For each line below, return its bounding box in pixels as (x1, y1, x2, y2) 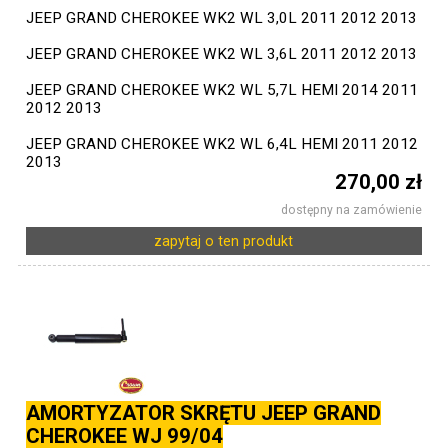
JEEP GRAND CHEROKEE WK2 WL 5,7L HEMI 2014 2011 (26, 81, 419, 99)
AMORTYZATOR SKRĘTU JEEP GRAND (26, 401, 382, 425)
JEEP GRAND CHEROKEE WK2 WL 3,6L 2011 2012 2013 (26, 45, 418, 63)
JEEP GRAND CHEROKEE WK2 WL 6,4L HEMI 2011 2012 (26, 135, 419, 153)
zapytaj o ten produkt (154, 233, 294, 249)
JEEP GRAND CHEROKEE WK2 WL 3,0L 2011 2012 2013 (26, 9, 418, 27)
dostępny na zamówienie (280, 203, 422, 217)
